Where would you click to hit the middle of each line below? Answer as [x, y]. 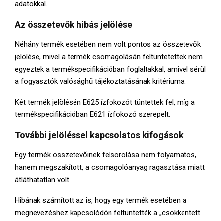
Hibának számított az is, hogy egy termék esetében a [101, 200]
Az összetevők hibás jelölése [74, 24]
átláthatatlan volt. [43, 179]
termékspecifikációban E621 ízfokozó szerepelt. [92, 114]
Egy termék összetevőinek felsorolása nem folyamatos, [106, 155]
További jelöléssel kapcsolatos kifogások [99, 135]
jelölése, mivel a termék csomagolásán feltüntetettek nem [109, 56]
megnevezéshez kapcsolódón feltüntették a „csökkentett [108, 212]
